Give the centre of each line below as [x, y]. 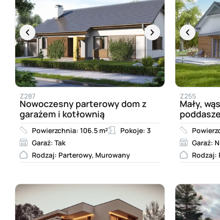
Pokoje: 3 [136, 130]
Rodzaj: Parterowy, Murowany [81, 155]
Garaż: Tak [49, 142]
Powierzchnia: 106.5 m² [70, 130]
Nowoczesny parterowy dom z [83, 103]
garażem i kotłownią [62, 114]
